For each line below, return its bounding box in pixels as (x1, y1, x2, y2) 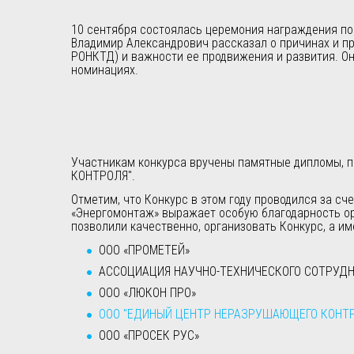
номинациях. (70, 62, 138, 77)
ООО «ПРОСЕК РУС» (98, 327, 199, 343)
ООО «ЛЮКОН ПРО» (98, 284, 196, 300)
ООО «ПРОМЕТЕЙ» (98, 242, 190, 258)
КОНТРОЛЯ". (70, 168, 135, 183)
